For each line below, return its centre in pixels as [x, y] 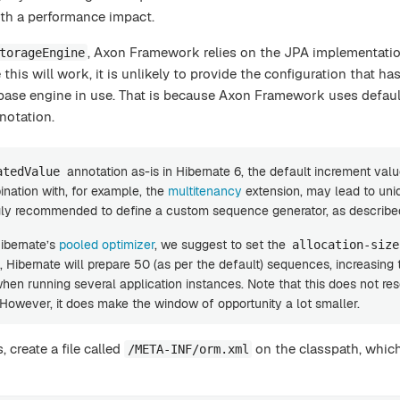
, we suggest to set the [222, 244]
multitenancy [205, 191]
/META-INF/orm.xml [188, 349]
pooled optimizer [107, 244]
